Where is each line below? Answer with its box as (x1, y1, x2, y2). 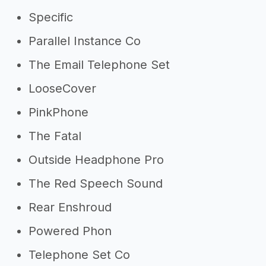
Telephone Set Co (28, 248, 130, 262)
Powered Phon (28, 224, 112, 238)
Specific (28, 10, 73, 24)
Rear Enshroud (28, 200, 112, 214)
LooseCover (28, 81, 96, 96)
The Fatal (28, 129, 81, 143)
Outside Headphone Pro (28, 153, 164, 167)
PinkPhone (28, 105, 88, 119)
